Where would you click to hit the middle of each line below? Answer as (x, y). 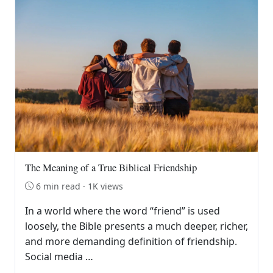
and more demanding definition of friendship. (131, 241)
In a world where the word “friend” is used (122, 211)
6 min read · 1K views (80, 186)
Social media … (59, 256)
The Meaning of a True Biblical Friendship (111, 167)
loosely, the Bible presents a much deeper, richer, (136, 226)
